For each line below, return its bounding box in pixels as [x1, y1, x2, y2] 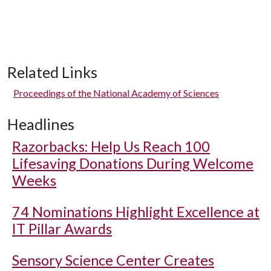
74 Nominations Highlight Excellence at [12, 203, 260, 220]
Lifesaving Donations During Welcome [12, 154, 253, 172]
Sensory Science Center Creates [12, 251, 214, 269]
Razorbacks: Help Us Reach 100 [12, 137, 210, 155]
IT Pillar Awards [12, 220, 112, 237]
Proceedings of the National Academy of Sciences [13, 87, 219, 99]
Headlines [7, 114, 74, 133]
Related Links [7, 62, 97, 81]
